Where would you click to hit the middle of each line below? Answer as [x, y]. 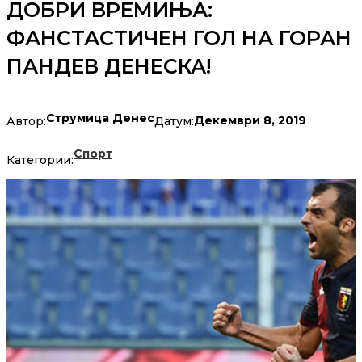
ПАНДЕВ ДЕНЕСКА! [109, 67]
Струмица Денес [100, 118]
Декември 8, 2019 [250, 121]
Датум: [174, 121]
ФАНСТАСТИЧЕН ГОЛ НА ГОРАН [179, 38]
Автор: [26, 121]
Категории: [40, 160]
